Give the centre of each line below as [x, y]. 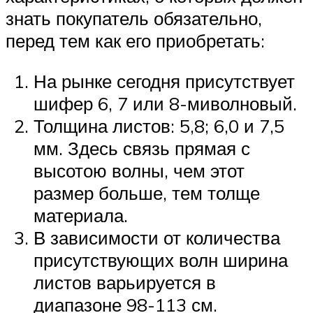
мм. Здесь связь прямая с [142, 148]
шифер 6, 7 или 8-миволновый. [165, 103]
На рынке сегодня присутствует [164, 81]
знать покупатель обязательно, [134, 19]
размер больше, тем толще [147, 192]
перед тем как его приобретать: [135, 41]
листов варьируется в [125, 282]
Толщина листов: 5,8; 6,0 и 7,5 [159, 125]
